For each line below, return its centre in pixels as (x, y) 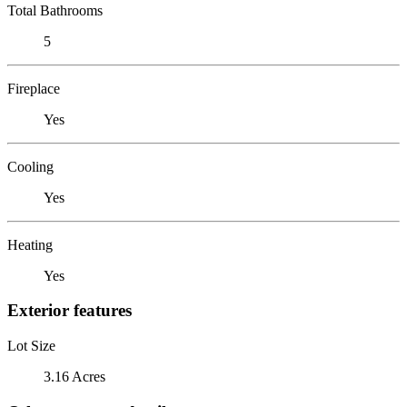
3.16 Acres (74, 376)
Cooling (30, 166)
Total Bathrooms (55, 10)
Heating (30, 244)
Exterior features (69, 311)
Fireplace (34, 88)
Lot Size (31, 345)
